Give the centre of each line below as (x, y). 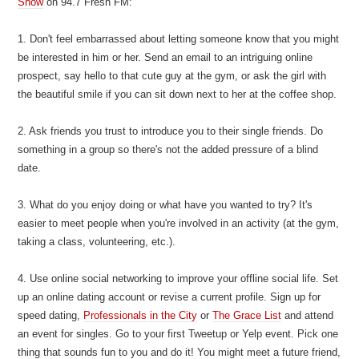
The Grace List (247, 315)
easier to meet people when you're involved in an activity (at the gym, (179, 223)
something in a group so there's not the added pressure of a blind (168, 149)
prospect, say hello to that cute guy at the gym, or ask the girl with (172, 76)
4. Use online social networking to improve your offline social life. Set (178, 278)
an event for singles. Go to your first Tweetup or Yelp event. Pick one (178, 334)
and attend (308, 315)
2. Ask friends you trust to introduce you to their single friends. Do (171, 131)
